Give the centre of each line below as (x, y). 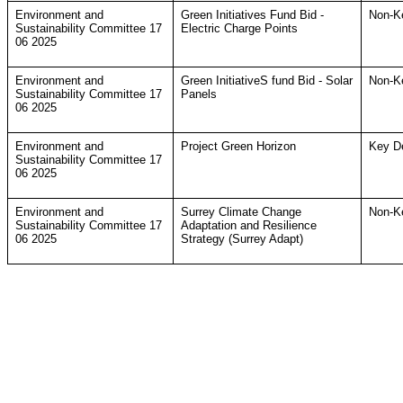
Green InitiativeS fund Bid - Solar (266, 81)
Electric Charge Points (239, 28)
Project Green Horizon (238, 146)
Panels (198, 94)
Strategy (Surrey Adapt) (242, 239)
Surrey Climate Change (241, 212)
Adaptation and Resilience (248, 225)
